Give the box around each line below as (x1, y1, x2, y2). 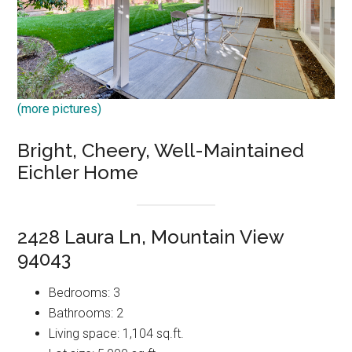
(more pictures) (17, 101, 102, 116)
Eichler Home (17, 160, 139, 184)
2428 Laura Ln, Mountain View (17, 225, 284, 249)
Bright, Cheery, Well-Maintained (17, 138, 305, 162)
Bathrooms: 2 (49, 306, 124, 321)
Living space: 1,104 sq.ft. (49, 326, 185, 342)
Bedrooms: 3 (49, 285, 121, 301)
